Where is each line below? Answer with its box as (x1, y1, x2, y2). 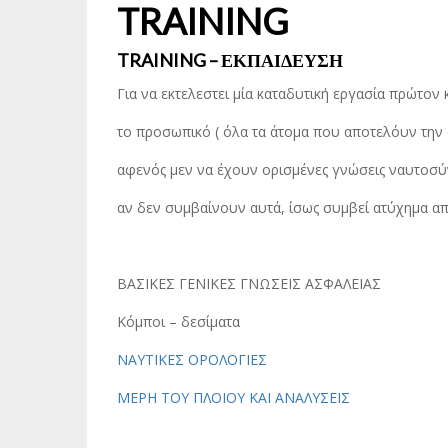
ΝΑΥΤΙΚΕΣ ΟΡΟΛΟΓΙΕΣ (117, 350, 267, 369)
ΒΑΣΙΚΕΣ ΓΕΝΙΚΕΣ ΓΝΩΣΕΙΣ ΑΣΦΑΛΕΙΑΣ (117, 274, 381, 293)
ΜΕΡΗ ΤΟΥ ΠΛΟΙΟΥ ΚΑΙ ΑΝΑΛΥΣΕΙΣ (117, 388, 350, 407)
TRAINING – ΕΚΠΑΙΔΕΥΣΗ (117, 49, 343, 71)
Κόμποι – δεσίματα (117, 312, 240, 331)
